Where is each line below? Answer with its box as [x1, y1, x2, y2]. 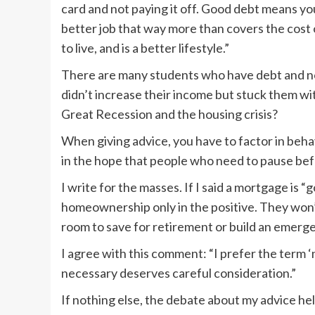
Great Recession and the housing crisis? [61, 106, 278, 122]
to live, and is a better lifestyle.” [61, 40, 229, 56]
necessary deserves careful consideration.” [61, 265, 296, 281]
